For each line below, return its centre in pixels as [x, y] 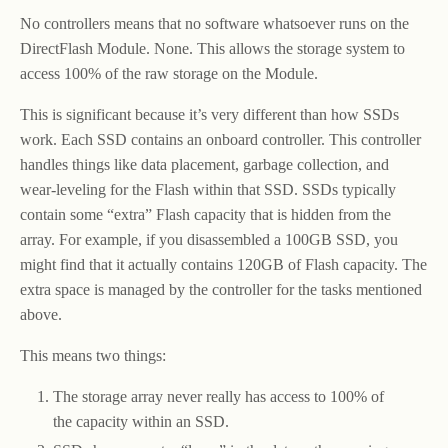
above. [41, 315]
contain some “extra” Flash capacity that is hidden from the [205, 215]
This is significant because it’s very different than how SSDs [209, 115]
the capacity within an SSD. [140, 422]
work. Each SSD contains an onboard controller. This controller [220, 140]
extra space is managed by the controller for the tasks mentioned [221, 290]
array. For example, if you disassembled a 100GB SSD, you [209, 240]
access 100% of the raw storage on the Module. [169, 74]
